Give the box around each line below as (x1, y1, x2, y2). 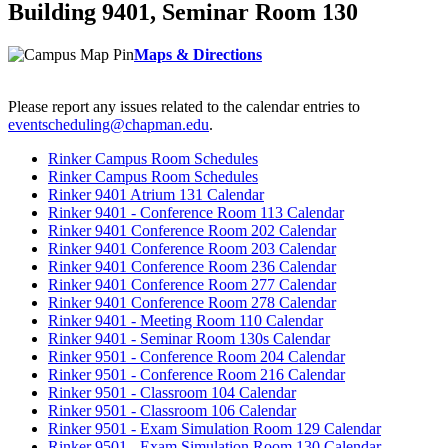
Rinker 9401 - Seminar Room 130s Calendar (48, 330, 330, 347)
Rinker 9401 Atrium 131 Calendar (48, 186, 264, 203)
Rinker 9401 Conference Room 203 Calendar (48, 240, 336, 257)
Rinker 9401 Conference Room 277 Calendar (48, 276, 336, 293)
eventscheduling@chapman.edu (8, 116, 209, 133)
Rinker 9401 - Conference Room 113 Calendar (48, 204, 344, 221)
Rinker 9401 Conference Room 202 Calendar (48, 222, 336, 239)
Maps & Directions (134, 46, 262, 63)
